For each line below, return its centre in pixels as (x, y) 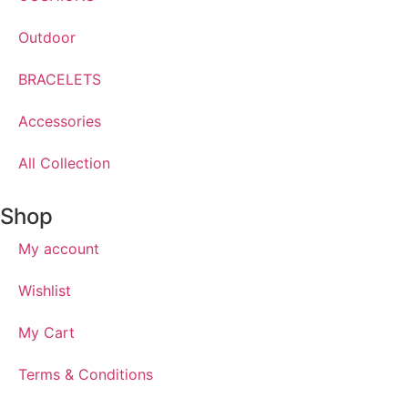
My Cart (46, 332)
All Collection (64, 163)
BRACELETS (60, 79)
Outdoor (47, 37)
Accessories (60, 121)
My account (59, 248)
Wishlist (45, 290)
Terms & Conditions (86, 374)
